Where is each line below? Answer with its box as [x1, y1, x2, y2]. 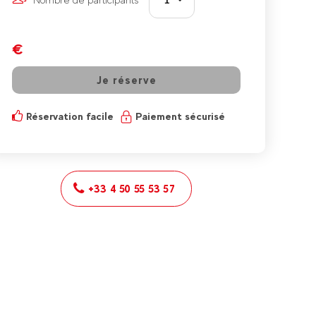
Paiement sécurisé [135, 110, 225, 122]
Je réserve [96, 73, 157, 87]
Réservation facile [26, 110, 114, 122]
